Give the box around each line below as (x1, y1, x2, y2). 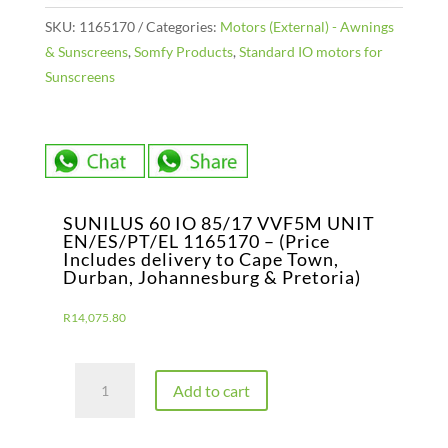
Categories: (145, 18, 220, 36)
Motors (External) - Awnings (219, 18, 394, 36)
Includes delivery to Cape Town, (62, 247, 339, 270)
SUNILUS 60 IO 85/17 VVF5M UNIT (62, 211, 375, 234)
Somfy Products (133, 43, 233, 61)
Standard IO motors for (238, 43, 383, 61)
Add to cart (172, 380, 250, 400)
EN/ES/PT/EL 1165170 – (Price (62, 229, 330, 252)
